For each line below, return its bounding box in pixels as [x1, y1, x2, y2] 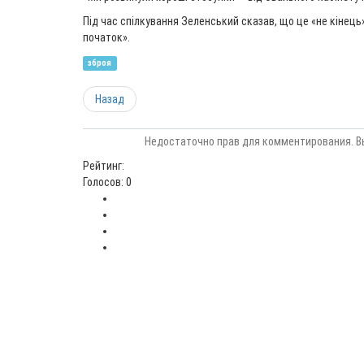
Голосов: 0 [83, 175, 132, 188]
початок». [83, 31, 130, 44]
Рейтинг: [83, 159, 124, 172]
